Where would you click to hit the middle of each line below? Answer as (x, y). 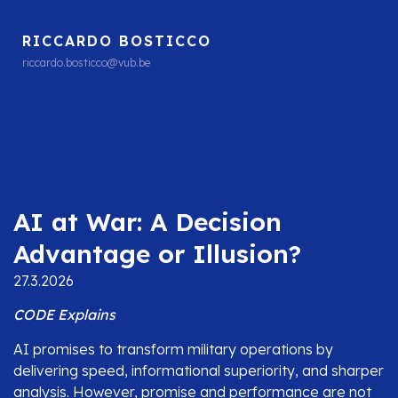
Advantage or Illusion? (157, 253)
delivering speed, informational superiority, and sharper (199, 370)
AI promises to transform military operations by (173, 349)
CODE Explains (64, 315)
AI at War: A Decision (147, 221)
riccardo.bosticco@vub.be (86, 62)
